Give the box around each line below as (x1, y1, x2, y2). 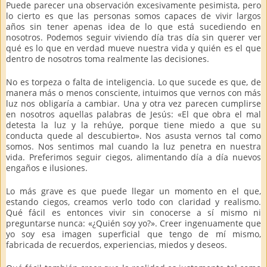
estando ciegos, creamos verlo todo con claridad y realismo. (6, 195, 261, 207)
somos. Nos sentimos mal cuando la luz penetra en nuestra (6, 140, 261, 152)
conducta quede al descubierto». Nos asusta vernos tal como (6, 129, 261, 141)
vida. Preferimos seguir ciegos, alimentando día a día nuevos (6, 151, 261, 163)
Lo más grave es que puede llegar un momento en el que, (6, 185, 261, 197)
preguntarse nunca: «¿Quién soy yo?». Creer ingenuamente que (6, 217, 261, 229)
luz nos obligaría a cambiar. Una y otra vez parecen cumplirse (6, 97, 261, 109)
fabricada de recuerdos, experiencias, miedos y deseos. (6, 238, 227, 250)
